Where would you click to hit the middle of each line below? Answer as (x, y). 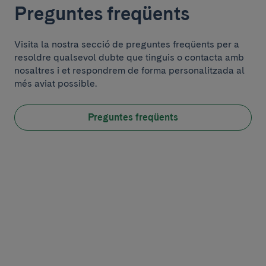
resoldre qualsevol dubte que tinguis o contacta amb (129, 57)
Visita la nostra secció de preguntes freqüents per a (127, 44)
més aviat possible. (56, 83)
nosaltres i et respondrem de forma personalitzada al (129, 70)
